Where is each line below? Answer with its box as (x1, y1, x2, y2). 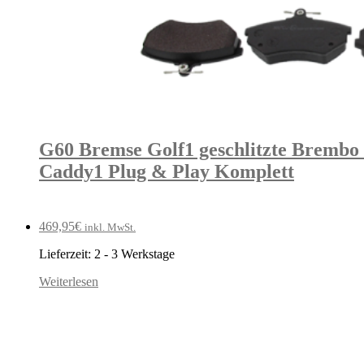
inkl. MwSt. (84, 220, 136, 233)
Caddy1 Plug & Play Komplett (39, 160, 294, 182)
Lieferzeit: (39, 246, 94, 261)
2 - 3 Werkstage (94, 246, 175, 261)
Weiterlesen (39, 274, 98, 288)
